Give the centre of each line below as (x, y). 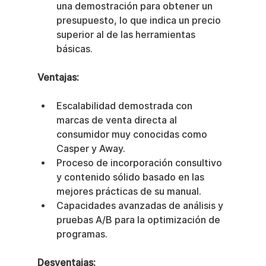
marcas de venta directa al (118, 120)
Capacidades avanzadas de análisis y (141, 205)
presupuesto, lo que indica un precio (140, 20)
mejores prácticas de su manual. (129, 191)
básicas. (74, 49)
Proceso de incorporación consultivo (140, 163)
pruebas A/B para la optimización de (139, 220)
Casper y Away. (91, 148)
